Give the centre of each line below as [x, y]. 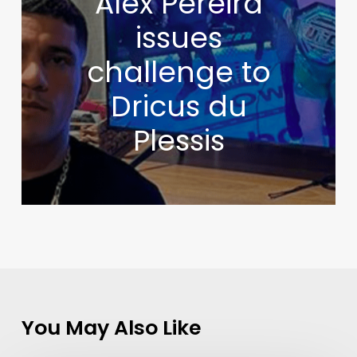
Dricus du [178, 106]
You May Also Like [111, 328]
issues [178, 37]
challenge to [178, 72]
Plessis [178, 140]
